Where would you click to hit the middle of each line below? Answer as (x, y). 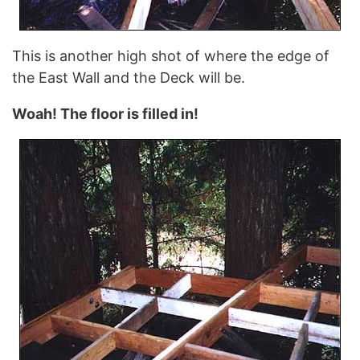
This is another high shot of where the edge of (171, 55)
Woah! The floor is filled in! (105, 113)
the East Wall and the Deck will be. (129, 77)
